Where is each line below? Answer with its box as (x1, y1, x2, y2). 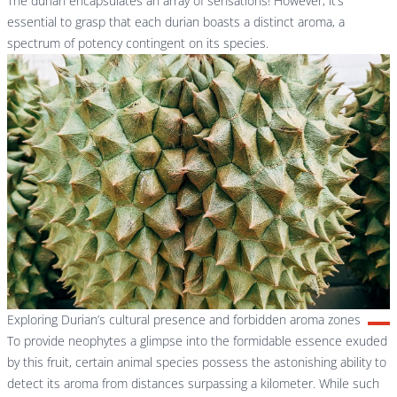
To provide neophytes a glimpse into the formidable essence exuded (7, 332, 387, 349)
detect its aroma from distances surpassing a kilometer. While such (7, 375, 379, 392)
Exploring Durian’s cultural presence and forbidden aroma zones (7, 311, 361, 328)
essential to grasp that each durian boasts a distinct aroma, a (7, 13, 345, 31)
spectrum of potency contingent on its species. (7, 35, 269, 52)
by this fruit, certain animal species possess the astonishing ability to (7, 354, 386, 370)
